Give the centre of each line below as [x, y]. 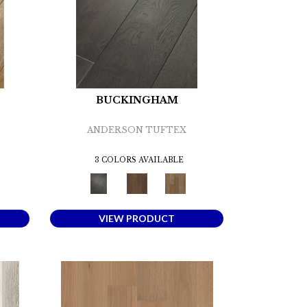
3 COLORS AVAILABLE [139, 160]
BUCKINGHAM [137, 100]
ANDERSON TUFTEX [137, 130]
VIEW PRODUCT [137, 219]
